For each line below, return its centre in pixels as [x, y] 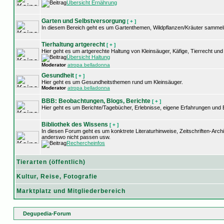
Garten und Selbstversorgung [83, 21]
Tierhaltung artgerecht [73, 44]
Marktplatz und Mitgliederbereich [71, 191]
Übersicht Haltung [88, 57]
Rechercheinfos [85, 143]
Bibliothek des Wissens [74, 124]
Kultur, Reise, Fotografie [57, 176]
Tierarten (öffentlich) [51, 162]
